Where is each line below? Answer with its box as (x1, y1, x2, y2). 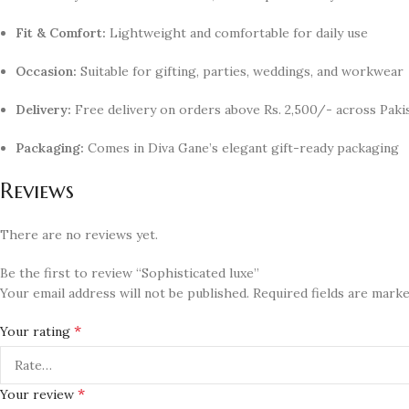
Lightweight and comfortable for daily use (106, 24, 369, 41)
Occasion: (16, 62, 78, 79)
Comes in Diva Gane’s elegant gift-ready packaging (84, 139, 400, 156)
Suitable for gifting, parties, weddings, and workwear (77, 62, 404, 79)
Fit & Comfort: (16, 24, 107, 41)
